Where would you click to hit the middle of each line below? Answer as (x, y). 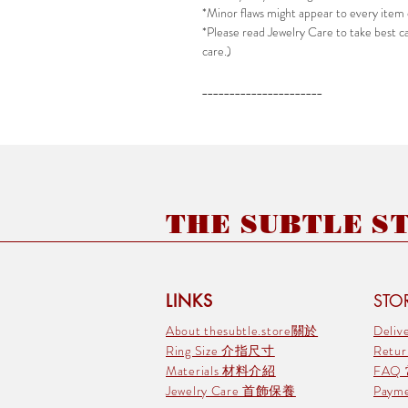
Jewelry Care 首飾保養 (231, 390)
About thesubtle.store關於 (242, 330)
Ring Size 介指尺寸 (220, 350)
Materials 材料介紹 (221, 370)
